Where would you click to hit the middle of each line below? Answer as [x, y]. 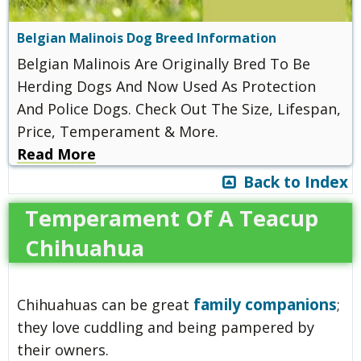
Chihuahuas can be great [105, 304]
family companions [265, 304]
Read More [56, 154]
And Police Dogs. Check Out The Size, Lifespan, [179, 108]
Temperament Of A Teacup [172, 218]
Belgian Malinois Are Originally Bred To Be [164, 63]
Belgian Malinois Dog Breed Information [147, 37]
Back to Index [292, 182]
